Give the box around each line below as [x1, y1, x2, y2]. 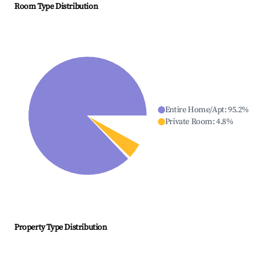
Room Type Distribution [14, 1, 98, 12]
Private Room [164, 116, 213, 128]
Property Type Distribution [14, 222, 107, 233]
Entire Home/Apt [164, 104, 224, 116]
